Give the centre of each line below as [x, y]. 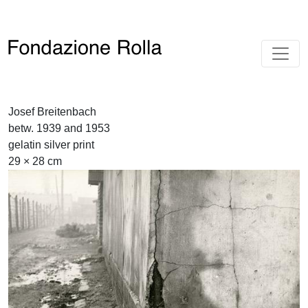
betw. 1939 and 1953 [59, 128]
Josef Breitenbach [52, 112]
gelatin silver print [51, 145]
